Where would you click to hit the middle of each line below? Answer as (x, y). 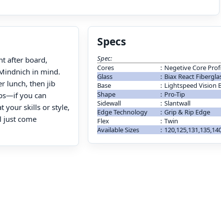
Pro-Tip (175, 94)
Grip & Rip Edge (187, 112)
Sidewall (109, 103)
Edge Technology (123, 112)
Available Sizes (118, 129)
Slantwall (178, 103)
